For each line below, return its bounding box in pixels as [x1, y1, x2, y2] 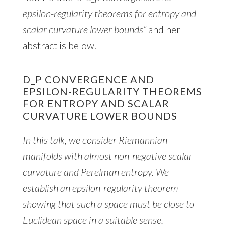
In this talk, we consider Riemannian [22, 133, 167, 146]
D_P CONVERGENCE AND [22, 73, 154, 85]
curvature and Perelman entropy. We [22, 165, 169, 178]
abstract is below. [22, 39, 96, 51]
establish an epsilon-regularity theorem [22, 181, 178, 194]
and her [146, 23, 180, 35]
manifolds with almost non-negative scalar [22, 149, 192, 162]
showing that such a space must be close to [22, 197, 194, 210]
